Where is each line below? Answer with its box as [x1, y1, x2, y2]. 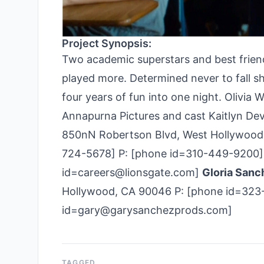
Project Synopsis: [62, 37, 151, 49]
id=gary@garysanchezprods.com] [62, 203, 232, 216]
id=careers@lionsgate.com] [62, 166, 202, 179]
